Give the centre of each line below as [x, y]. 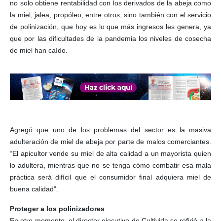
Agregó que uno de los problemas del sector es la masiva [110, 129]
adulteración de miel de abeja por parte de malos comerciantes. [110, 141]
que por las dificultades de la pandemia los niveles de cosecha [110, 39]
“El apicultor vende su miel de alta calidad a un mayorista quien [110, 153]
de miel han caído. [39, 51]
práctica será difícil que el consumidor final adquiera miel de [110, 177]
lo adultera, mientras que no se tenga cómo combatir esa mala [110, 165]
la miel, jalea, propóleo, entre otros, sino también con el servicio [110, 15]
